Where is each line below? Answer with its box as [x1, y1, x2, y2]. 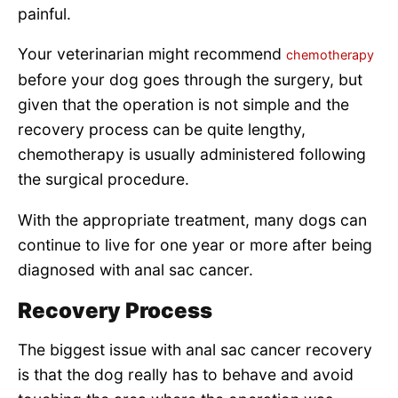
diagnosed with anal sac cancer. [18, 260, 253, 279]
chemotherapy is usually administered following [18, 145, 366, 164]
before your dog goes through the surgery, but [18, 70, 362, 90]
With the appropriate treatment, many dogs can [18, 211, 367, 229]
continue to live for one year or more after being [18, 235, 372, 254]
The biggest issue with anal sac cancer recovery [18, 339, 372, 359]
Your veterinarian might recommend [18, 44, 286, 64]
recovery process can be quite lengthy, [18, 120, 306, 139]
